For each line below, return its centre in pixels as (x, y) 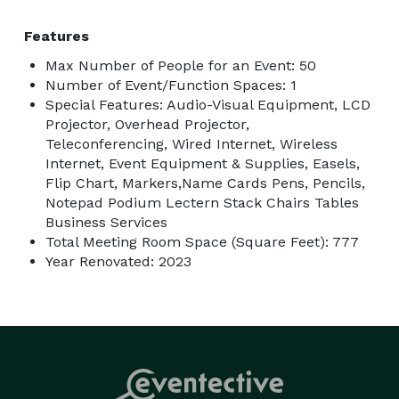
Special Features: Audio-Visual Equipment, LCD (208, 104)
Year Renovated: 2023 (118, 261)
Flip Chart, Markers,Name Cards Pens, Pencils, (205, 183)
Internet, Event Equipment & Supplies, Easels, (203, 163)
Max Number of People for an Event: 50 (181, 65)
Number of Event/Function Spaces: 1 (171, 85)
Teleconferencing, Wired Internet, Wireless (191, 143)
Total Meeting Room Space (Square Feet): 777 (202, 241)
